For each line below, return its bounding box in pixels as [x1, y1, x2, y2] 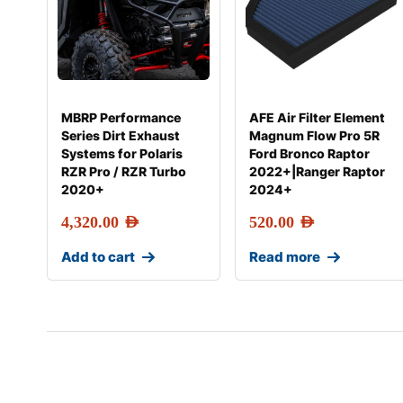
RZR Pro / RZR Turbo [61, 164, 186, 179]
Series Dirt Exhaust [61, 128, 180, 143]
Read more [249, 248, 321, 265]
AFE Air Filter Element [249, 110, 386, 125]
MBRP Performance [61, 110, 181, 125]
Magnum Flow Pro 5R [249, 128, 381, 143]
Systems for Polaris [61, 146, 183, 161]
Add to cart [61, 248, 135, 265]
